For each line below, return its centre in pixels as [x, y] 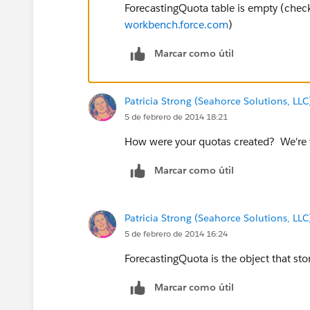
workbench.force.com [176, 24]
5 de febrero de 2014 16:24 [176, 233]
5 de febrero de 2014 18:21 [176, 116]
